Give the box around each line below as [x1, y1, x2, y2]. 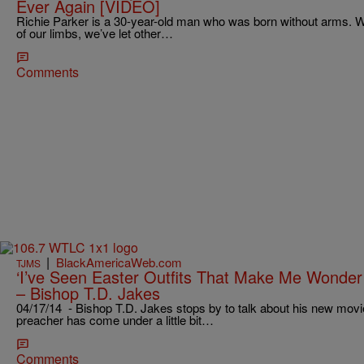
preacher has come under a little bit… [16, 310, 214, 328]
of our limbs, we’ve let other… [16, 24, 173, 42]
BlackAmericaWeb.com [56, 253, 182, 271]
